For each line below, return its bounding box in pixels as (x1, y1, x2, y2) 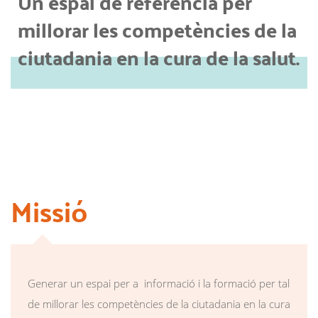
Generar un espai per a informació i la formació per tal (28, 275, 290, 290)
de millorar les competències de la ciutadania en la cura (28, 296, 290, 311)
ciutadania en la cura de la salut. (18, 38, 300, 75)
